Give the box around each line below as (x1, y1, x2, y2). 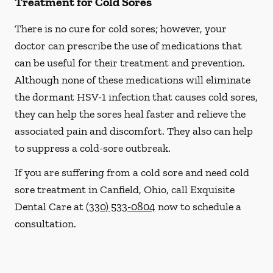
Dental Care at (15, 200, 86, 213)
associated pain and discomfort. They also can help (15, 124, 253, 138)
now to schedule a (155, 200, 241, 213)
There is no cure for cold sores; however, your (15, 22, 227, 35)
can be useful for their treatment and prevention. (15, 56, 245, 69)
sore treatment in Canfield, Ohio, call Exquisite (15, 183, 235, 196)
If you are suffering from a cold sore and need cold (15, 166, 249, 179)
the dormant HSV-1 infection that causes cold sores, (15, 90, 258, 104)
